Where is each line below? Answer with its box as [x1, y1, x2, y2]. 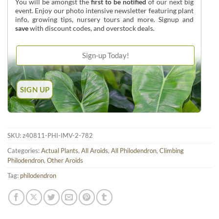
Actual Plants [41, 147, 78, 155]
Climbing [159, 147, 184, 155]
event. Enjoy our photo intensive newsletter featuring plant [15, 6, 194, 15]
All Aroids [81, 147, 108, 155]
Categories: [7, 147, 41, 155]
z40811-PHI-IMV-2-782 [22, 131, 93, 140]
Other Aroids [47, 156, 83, 165]
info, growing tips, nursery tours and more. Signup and [15, 15, 194, 24]
